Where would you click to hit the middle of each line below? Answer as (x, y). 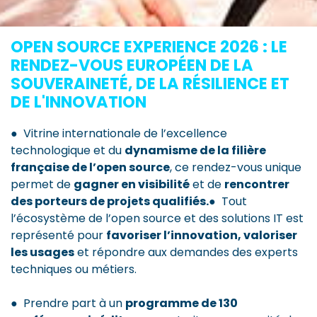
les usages (42, 252)
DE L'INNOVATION (79, 102)
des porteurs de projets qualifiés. (110, 201)
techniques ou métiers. (74, 269)
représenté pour (58, 235)
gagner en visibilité (132, 184)
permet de (42, 184)
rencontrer (257, 184)
